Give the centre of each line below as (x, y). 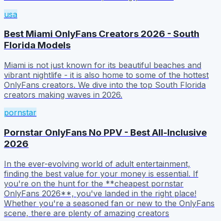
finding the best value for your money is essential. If (101, 173)
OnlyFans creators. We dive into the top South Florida (105, 85)
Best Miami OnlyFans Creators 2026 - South (102, 34)
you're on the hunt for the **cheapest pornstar (94, 183)
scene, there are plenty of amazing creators (87, 213)
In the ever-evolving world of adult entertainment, (97, 164)
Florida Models (37, 45)
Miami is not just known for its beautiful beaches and (103, 65)
